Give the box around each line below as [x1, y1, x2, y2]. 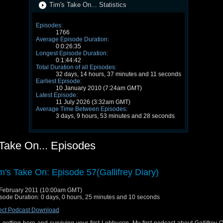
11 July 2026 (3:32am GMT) [55, 98, 130, 106]
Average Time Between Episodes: [35, 105, 127, 112]
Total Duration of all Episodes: [35, 63, 116, 71]
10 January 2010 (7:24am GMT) [55, 84, 142, 92]
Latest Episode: [35, 91, 78, 99]
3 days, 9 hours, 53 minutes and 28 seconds [55, 112, 175, 119]
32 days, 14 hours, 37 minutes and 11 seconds [55, 70, 181, 78]
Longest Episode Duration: [35, 49, 108, 57]
